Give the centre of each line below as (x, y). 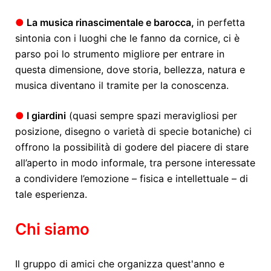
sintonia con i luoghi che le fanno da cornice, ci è (127, 38)
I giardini (45, 115)
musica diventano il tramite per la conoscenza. (123, 85)
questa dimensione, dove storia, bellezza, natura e (130, 69)
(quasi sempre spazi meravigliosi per (152, 115)
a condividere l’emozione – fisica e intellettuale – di (132, 178)
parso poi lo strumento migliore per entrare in (120, 54)
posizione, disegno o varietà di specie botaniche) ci (133, 131)
